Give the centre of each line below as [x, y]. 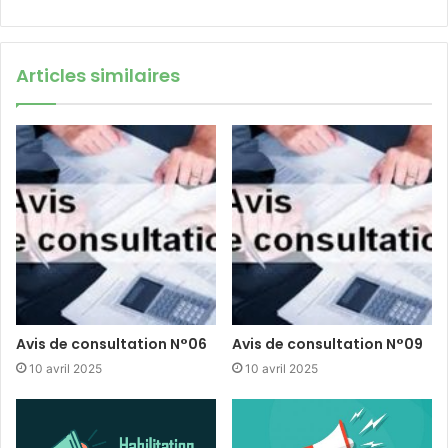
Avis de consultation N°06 [111, 344]
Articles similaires [98, 76]
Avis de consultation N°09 [327, 344]
